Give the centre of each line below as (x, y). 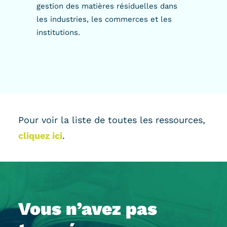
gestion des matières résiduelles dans (107, 6)
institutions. (58, 32)
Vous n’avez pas (88, 209)
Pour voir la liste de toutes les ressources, (112, 120)
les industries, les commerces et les (104, 19)
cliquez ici (40, 136)
